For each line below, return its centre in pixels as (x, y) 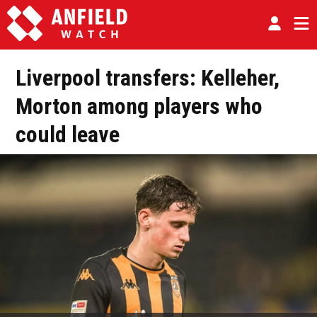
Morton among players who (139, 106)
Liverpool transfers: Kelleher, (148, 78)
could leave (68, 134)
